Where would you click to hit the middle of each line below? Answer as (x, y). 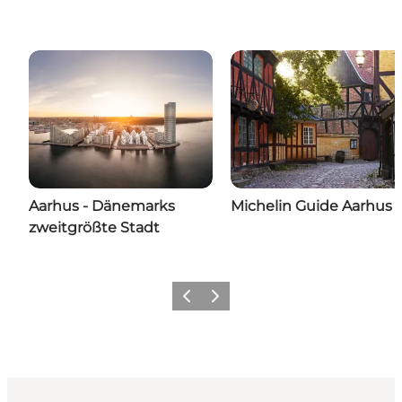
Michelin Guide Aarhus (311, 206)
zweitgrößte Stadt (94, 228)
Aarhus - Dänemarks (102, 206)
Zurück (194, 301)
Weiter (221, 301)
